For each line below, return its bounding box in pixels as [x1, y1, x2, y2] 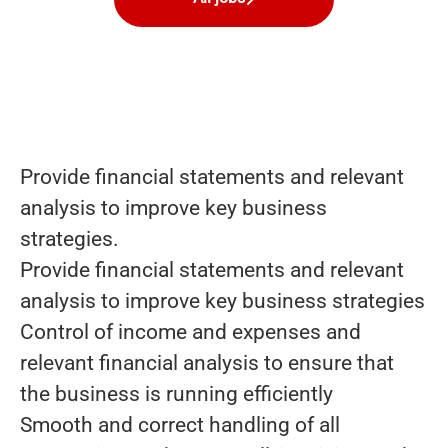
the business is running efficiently [20, 382, 333, 406]
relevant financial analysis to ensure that [20, 351, 394, 375]
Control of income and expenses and [20, 320, 361, 344]
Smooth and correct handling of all [20, 413, 340, 437]
